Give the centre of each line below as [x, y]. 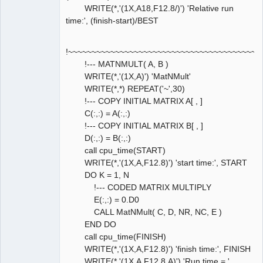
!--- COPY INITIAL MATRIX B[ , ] [134, 125]
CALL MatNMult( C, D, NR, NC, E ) [144, 212]
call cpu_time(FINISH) [116, 236]
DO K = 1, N [97, 175]
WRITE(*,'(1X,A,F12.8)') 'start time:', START [156, 162]
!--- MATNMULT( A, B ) [117, 64]
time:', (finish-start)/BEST [112, 21]
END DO [91, 224]
